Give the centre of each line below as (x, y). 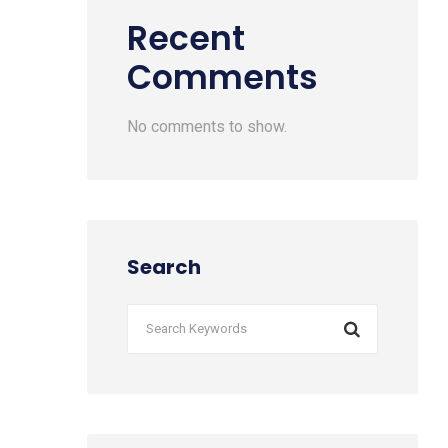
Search (164, 267)
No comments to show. (207, 126)
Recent (186, 38)
